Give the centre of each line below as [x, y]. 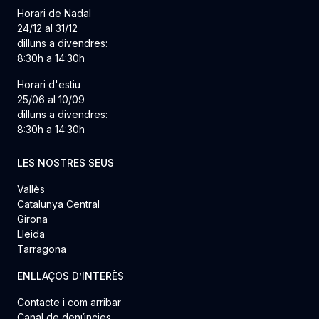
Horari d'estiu [49, 84]
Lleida [31, 234]
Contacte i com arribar [69, 302]
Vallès [31, 189]
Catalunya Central [58, 204]
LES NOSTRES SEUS [66, 162]
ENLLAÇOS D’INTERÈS [70, 276]
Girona [32, 219]
